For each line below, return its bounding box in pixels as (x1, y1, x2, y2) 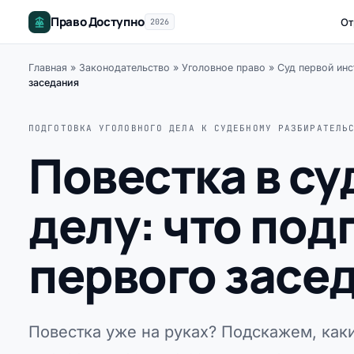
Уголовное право (182, 62, 265, 73)
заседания (28, 77, 79, 88)
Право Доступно (51, 13, 145, 30)
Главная (28, 62, 67, 73)
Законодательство (79, 62, 170, 73)
